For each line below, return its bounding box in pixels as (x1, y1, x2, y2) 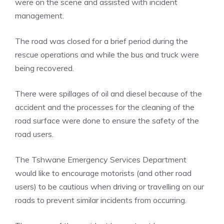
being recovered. (15, 63, 74, 73)
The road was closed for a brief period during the (15, 36, 188, 46)
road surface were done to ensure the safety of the (15, 115, 199, 125)
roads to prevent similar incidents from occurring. (15, 195, 186, 205)
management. (15, 10, 64, 20)
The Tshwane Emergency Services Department (15, 154, 186, 164)
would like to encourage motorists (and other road (15, 168, 191, 178)
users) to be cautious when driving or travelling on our (15, 181, 204, 191)
